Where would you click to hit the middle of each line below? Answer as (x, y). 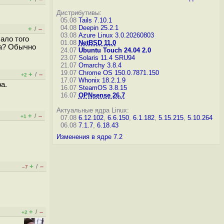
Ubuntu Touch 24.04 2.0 (114, 50)
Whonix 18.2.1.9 (102, 80)
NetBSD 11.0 (97, 43)
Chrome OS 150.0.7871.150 (118, 73)
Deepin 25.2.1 (98, 28)
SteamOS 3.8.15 (102, 88)
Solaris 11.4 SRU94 (106, 58)
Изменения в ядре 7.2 (89, 137)
